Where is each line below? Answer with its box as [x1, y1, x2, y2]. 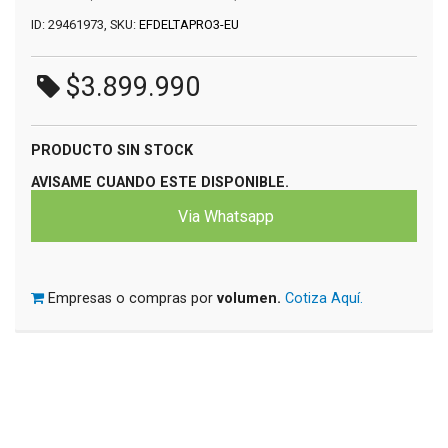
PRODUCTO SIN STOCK [31, 141, 193, 159]
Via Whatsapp [173, 206, 274, 226]
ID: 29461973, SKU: [31, 16, 139, 32]
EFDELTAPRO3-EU [139, 16, 239, 32]
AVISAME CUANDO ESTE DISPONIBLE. [31, 173, 289, 191]
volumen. [217, 289, 281, 307]
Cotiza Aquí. [285, 289, 363, 307]
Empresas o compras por [48, 289, 217, 307]
